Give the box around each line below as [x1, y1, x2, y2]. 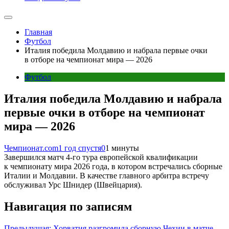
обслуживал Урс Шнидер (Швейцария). [4, 180, 142, 189]
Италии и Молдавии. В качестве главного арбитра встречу [4, 171, 209, 180]
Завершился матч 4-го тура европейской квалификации [4, 152, 198, 162]
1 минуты [105, 143, 139, 152]
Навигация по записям [4, 199, 132, 213]
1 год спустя [58, 143, 101, 152]
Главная [25, 28, 52, 36]
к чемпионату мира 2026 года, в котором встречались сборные [4, 162, 222, 171]
